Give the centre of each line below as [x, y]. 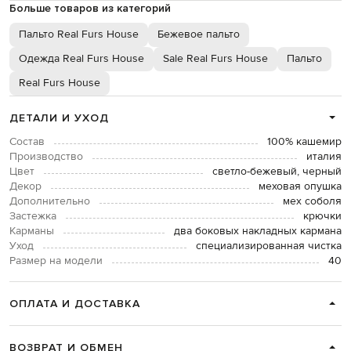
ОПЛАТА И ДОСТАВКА [75, 303]
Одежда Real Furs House [81, 58]
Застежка [33, 216]
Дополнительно [50, 201]
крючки [322, 216]
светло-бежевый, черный [277, 171]
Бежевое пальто [199, 34]
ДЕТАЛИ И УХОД [59, 118]
